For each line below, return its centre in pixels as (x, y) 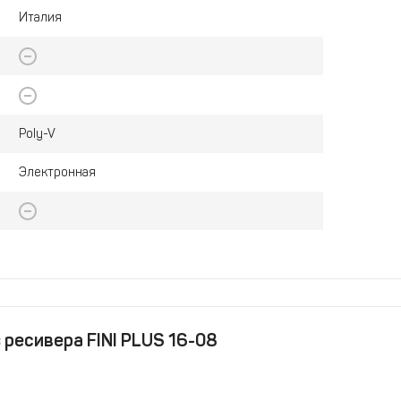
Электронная (57, 172)
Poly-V (37, 133)
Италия (40, 17)
